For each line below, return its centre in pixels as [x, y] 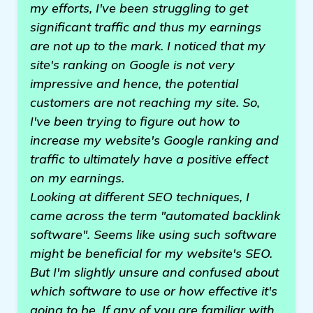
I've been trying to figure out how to [135, 121]
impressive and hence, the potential [134, 83]
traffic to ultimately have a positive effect [149, 159]
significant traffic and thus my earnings [146, 27]
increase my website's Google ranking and [154, 140]
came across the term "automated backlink [155, 216]
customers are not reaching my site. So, [145, 102]
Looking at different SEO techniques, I [140, 197]
